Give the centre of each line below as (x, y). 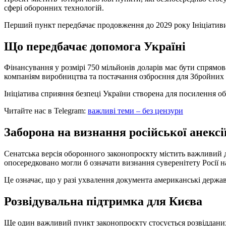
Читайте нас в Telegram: (45, 111)
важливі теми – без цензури (135, 111)
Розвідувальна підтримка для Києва (103, 202)
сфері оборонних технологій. (54, 8)
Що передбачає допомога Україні (95, 46)
